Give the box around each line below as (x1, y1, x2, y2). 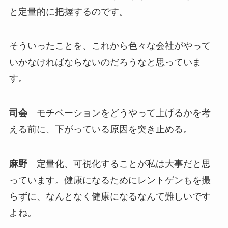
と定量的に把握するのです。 (9, 6, 128, 17)
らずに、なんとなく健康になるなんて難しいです (9, 191, 211, 202)
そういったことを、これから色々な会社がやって (9, 41, 211, 51)
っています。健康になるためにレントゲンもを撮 (9, 175, 211, 186)
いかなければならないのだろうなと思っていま (9, 57, 202, 68)
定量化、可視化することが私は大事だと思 (27, 159, 211, 169)
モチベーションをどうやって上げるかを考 (27, 108, 211, 119)
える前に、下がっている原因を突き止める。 (9, 124, 192, 135)
